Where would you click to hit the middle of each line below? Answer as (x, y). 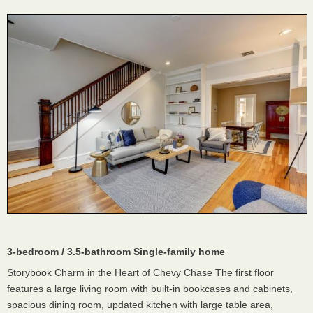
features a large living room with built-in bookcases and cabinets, (150, 289)
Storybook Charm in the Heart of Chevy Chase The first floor (140, 273)
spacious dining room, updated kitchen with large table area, (140, 305)
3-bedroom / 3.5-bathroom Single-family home (116, 252)
